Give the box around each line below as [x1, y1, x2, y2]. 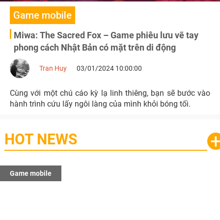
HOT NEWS [4, 131, 77, 148]
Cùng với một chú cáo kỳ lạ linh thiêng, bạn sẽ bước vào [10, 88, 210, 98]
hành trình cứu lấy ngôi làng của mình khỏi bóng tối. [10, 99, 191, 109]
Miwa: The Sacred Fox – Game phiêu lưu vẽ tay [14, 30, 198, 40]
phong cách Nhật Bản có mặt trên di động [14, 42, 176, 53]
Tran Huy [39, 64, 67, 72]
